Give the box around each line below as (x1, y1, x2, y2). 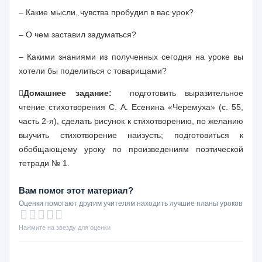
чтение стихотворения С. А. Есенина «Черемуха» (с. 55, (19, 102, 243, 112)
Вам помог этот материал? (19, 185, 133, 195)
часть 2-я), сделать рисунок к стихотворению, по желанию (19, 116, 243, 126)
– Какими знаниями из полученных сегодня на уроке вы (19, 52, 243, 61)
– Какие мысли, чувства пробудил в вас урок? (19, 8, 194, 17)
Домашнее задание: (23, 88, 112, 98)
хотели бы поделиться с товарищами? (19, 66, 167, 75)
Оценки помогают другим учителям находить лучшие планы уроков (19, 199, 242, 208)
